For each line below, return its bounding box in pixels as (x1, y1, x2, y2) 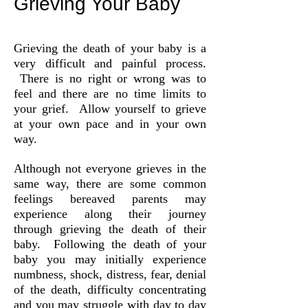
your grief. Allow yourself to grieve (14, 102, 206, 115)
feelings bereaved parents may (14, 192, 206, 206)
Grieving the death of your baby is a (14, 41, 206, 55)
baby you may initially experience (14, 252, 206, 266)
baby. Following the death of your (14, 237, 206, 251)
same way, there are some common (14, 177, 206, 190)
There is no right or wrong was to (14, 71, 206, 85)
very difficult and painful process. (14, 56, 206, 70)
